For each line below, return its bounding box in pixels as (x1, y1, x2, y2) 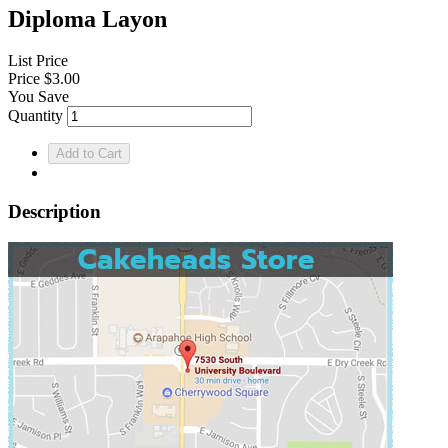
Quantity (8, 107, 63, 125)
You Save (8, 88, 69, 106)
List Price (8, 52, 68, 70)
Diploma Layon (8, 5, 167, 32)
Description (8, 201, 101, 223)
